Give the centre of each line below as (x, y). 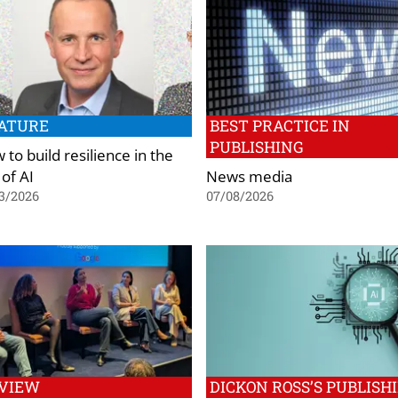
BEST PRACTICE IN (280, 126)
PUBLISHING (256, 147)
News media (249, 176)
